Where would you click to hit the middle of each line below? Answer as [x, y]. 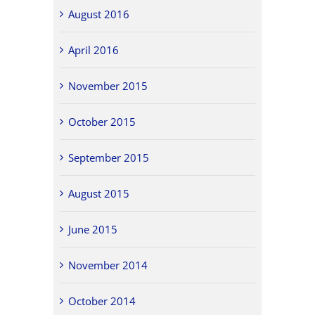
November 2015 [108, 85]
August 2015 [99, 193]
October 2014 [102, 301]
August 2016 [99, 14]
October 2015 [102, 121]
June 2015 [93, 229]
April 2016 [94, 50]
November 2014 [108, 265]
